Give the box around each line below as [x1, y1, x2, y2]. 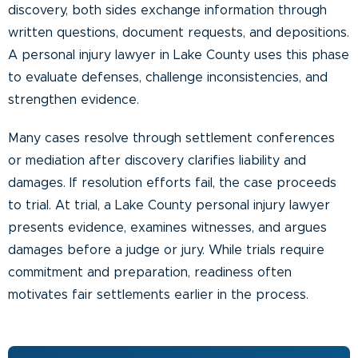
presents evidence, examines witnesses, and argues [8, 221, 327, 234]
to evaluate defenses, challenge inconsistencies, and [8, 70, 328, 84]
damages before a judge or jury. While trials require [8, 243, 324, 257]
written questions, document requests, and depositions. [8, 26, 349, 39]
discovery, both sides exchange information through [8, 3, 327, 17]
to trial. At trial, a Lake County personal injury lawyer [8, 198, 330, 212]
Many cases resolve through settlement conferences [8, 131, 335, 145]
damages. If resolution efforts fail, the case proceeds [8, 176, 336, 189]
